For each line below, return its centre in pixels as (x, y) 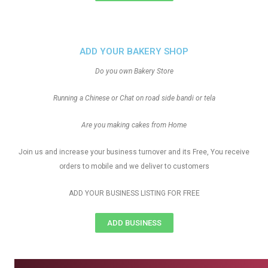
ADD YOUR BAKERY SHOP (134, 51)
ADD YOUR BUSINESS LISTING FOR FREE (134, 193)
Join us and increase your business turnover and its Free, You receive (134, 152)
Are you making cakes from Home (134, 125)
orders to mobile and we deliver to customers (134, 166)
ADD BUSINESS (134, 223)
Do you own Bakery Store (134, 71)
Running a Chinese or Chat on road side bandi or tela (134, 98)
